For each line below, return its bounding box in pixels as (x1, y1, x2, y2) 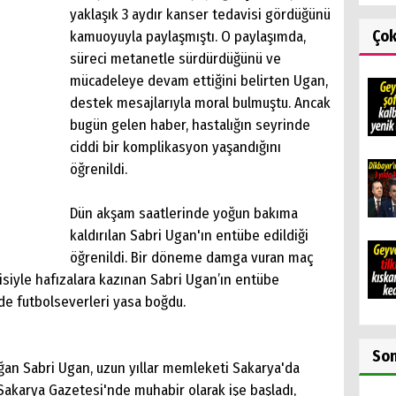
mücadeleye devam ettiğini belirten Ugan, (70, 71, 328, 90)
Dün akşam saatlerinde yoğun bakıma (70, 203, 298, 223)
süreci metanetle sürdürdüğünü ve (70, 49, 281, 68)
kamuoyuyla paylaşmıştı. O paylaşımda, (70, 27, 306, 46)
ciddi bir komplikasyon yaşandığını (70, 137, 281, 156)
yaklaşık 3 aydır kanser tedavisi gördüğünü (70, 4, 331, 24)
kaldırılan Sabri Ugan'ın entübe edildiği (70, 225, 308, 245)
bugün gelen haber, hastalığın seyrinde (70, 115, 310, 134)
